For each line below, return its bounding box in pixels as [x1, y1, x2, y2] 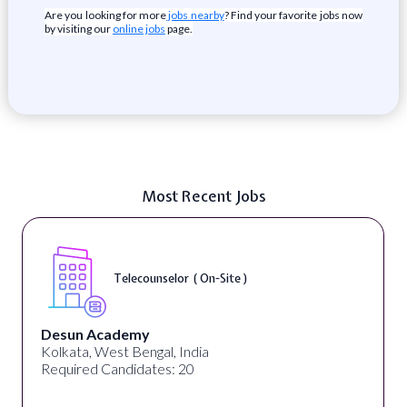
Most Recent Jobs [142, 185, 265, 206]
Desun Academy [40, 325, 150, 342]
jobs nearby [166, 8, 224, 22]
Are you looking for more [44, 8, 167, 22]
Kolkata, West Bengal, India [40, 342, 209, 360]
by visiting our [44, 22, 113, 35]
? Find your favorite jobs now [223, 8, 363, 22]
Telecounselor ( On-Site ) [113, 270, 248, 286]
